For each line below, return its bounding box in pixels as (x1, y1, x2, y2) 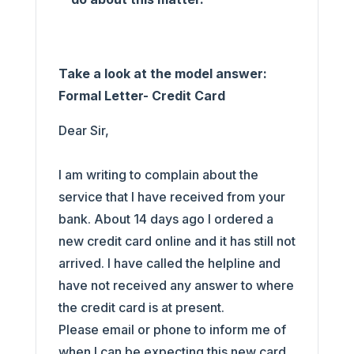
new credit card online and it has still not (58, 233, 296, 249)
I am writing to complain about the (58, 167, 258, 183)
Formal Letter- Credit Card (58, 88, 225, 104)
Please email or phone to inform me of (58, 322, 286, 337)
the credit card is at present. (58, 299, 228, 315)
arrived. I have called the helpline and (58, 255, 281, 271)
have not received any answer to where (58, 277, 294, 293)
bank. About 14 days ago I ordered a (58, 211, 273, 227)
